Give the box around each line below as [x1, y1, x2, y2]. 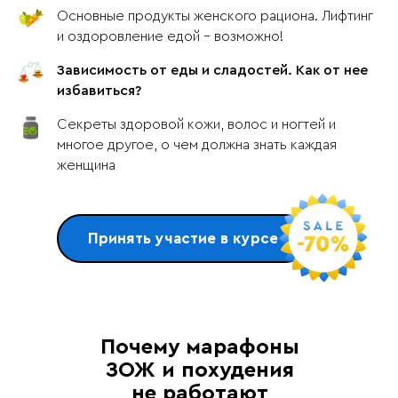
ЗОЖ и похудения [105, 360, 294, 381]
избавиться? [57, 84, 141, 98]
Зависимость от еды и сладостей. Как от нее [57, 63, 368, 77]
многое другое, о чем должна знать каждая [57, 138, 337, 152]
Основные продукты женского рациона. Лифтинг [57, 9, 373, 23]
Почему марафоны [99, 337, 299, 358]
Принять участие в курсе [88, 230, 278, 246]
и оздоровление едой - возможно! [57, 29, 283, 44]
